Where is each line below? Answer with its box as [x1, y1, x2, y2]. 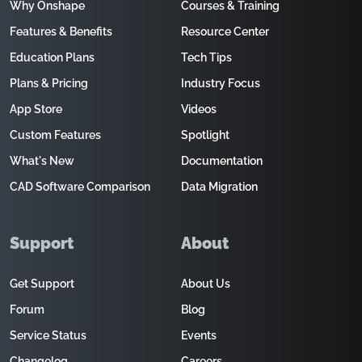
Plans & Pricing [10, 77, 88, 90]
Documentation [181, 154, 263, 167]
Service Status [10, 329, 86, 342]
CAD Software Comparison [10, 180, 150, 193]
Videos [181, 103, 217, 116]
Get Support [10, 277, 74, 290]
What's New [10, 154, 74, 167]
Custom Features [10, 128, 101, 141]
